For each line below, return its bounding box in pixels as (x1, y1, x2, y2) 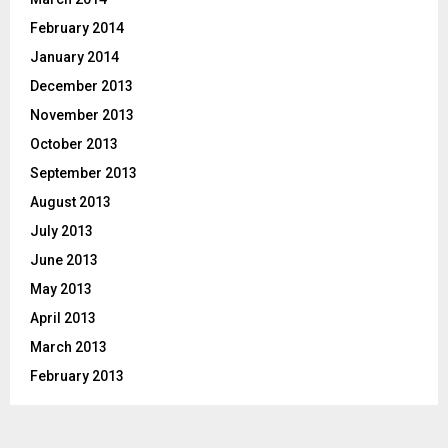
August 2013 (30, 194, 111, 211)
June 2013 (30, 252, 98, 269)
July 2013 (30, 223, 93, 240)
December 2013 (30, 78, 133, 95)
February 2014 (30, 20, 124, 37)
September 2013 (30, 165, 137, 182)
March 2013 (30, 339, 107, 356)
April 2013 (30, 310, 96, 327)
